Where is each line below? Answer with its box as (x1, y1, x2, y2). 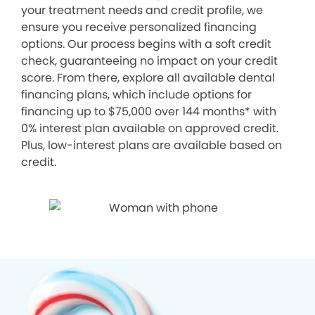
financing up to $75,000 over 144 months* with (21, 103, 276, 120)
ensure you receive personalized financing (21, 18, 257, 35)
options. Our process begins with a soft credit (21, 35, 271, 52)
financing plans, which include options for (21, 86, 252, 103)
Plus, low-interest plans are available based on (21, 136, 282, 153)
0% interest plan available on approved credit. (21, 120, 278, 136)
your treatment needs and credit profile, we (21, 1, 263, 18)
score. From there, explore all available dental (21, 69, 275, 86)
